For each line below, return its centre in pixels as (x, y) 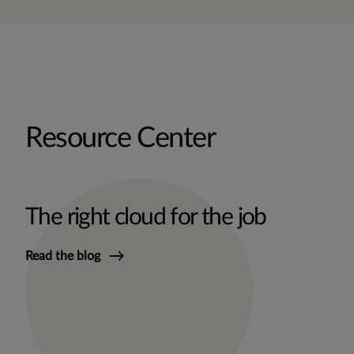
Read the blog (63, 256)
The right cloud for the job (146, 218)
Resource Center (121, 139)
